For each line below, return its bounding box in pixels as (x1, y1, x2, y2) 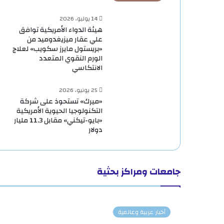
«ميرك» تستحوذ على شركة (20, 94, 102, 108)
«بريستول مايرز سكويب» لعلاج (12, 42, 102, 55)
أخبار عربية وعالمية (118, 206, 165, 217)
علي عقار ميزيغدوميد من (27, 32, 102, 46)
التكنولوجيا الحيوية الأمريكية (16, 104, 102, 117)
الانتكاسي (72, 61, 102, 74)
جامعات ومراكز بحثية (97, 163, 180, 180)
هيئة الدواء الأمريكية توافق (19, 23, 102, 36)
